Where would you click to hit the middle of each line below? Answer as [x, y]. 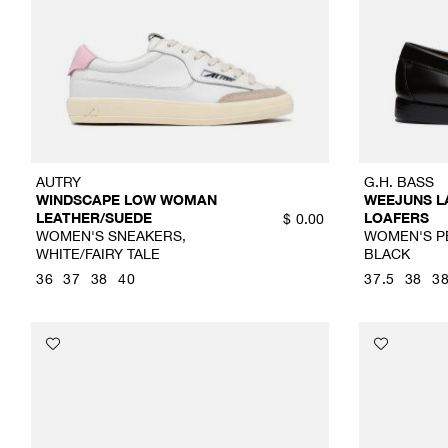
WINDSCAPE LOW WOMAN [126, 200]
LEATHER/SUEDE [94, 218]
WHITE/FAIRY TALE [98, 254]
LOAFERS [397, 218]
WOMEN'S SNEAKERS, [111, 236]
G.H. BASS [399, 182]
